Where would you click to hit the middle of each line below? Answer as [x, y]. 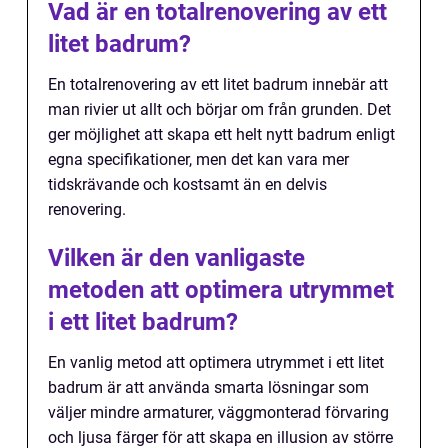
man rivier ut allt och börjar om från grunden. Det [219, 110]
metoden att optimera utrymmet [221, 290]
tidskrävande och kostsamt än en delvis [187, 185]
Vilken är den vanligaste [176, 258]
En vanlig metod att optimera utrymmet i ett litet [216, 363]
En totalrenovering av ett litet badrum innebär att [218, 85]
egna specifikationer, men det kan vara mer [198, 160]
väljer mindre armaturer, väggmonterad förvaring [218, 413]
